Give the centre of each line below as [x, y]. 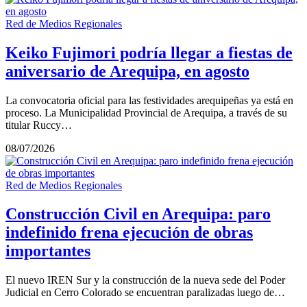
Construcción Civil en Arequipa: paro [138, 214]
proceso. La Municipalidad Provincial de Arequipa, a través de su [146, 112]
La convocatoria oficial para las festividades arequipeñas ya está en [149, 100]
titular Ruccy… [39, 125]
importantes [48, 251]
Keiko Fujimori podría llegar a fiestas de [149, 52]
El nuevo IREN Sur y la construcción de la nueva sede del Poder [145, 280]
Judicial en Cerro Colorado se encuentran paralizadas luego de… [145, 293]
